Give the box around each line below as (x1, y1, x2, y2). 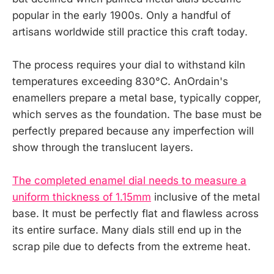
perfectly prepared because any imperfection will (12, 124, 254, 137)
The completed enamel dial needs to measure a (12, 174, 246, 187)
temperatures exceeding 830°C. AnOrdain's (12, 75, 228, 87)
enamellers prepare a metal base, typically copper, (12, 91, 261, 104)
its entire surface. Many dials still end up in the (12, 224, 242, 237)
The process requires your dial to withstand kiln (12, 58, 245, 71)
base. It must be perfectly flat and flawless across (12, 207, 259, 220)
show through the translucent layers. (12, 141, 193, 154)
